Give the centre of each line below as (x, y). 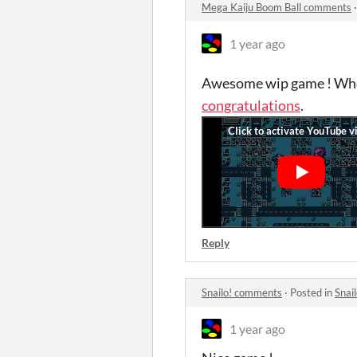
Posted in (312, 292)
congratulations (251, 105)
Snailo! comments (242, 292)
